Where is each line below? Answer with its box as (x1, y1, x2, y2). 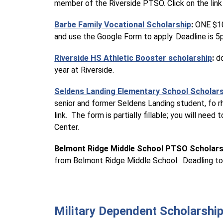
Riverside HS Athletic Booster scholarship (54, 53, 213, 63)
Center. (54, 122, 80, 132)
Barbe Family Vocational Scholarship (54, 20, 192, 29)
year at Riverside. (54, 65, 114, 75)
